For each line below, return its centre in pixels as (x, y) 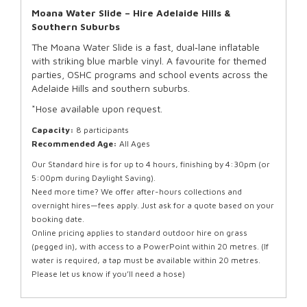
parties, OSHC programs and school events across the (150, 74)
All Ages (135, 143)
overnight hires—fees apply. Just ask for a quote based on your (153, 205)
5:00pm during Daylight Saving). (94, 177)
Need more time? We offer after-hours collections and (137, 191)
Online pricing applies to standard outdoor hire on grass (139, 232)
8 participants (101, 130)
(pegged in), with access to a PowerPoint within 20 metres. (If (150, 246)
